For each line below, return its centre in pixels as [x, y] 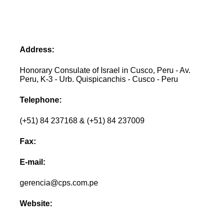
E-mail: [33, 162]
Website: [36, 203]
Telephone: [41, 100]
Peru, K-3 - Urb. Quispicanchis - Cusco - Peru [99, 79]
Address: [37, 49]
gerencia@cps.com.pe [59, 183]
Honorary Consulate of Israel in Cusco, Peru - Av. [105, 70]
